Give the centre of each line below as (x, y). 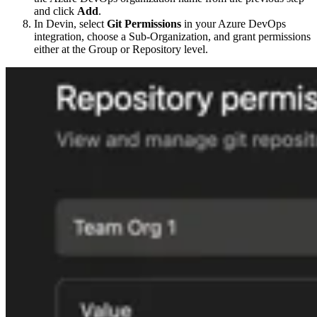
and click (56, 11)
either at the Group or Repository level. (121, 50)
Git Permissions (144, 24)
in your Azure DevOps (234, 24)
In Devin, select (70, 24)
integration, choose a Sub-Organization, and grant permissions (172, 37)
